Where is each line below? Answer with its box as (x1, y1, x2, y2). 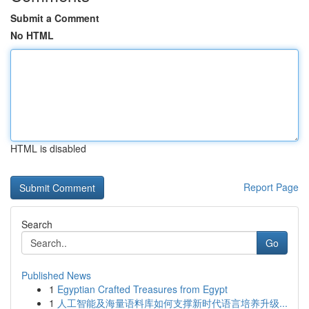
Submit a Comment (10, 11, 99, 25)
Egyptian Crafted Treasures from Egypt (57, 282, 228, 296)
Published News (21, 268, 91, 282)
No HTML (10, 28, 54, 42)
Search (21, 217, 52, 231)
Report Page (243, 180, 299, 194)
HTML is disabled (10, 141, 86, 155)
